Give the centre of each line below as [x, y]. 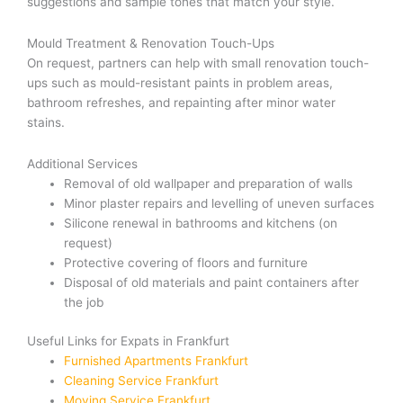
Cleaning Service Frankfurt [142, 380]
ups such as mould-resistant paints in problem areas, [180, 83]
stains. [46, 123]
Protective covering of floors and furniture [186, 263]
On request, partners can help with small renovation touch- [198, 63]
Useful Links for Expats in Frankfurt [128, 340]
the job [84, 303]
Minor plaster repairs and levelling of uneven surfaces [219, 204]
